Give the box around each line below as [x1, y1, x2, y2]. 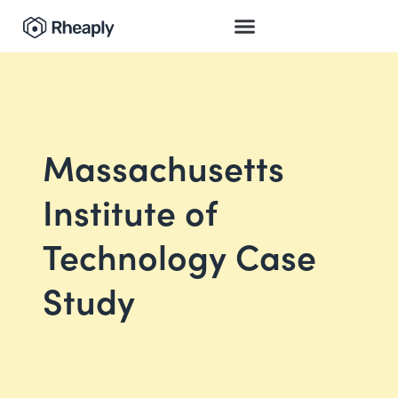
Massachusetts [43, 141, 284, 191]
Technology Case [43, 230, 316, 280]
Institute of [43, 186, 218, 235]
